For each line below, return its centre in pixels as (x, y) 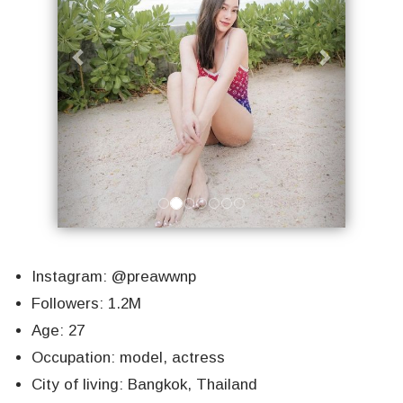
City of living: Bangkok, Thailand (144, 385)
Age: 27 (58, 331)
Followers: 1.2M (86, 304)
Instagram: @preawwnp (114, 277)
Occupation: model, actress (128, 358)
